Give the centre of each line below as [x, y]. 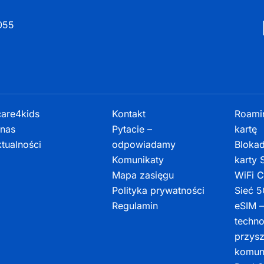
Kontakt [129, 114]
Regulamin [135, 206]
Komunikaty [138, 160]
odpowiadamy [144, 144]
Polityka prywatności [159, 190]
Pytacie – [132, 129]
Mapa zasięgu [143, 175]
